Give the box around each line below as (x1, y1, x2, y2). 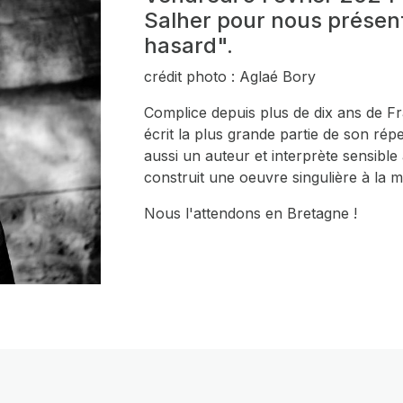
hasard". (144, 32, 234, 58)
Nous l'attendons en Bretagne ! (144, 204, 363, 222)
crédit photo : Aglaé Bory (144, 67, 317, 85)
